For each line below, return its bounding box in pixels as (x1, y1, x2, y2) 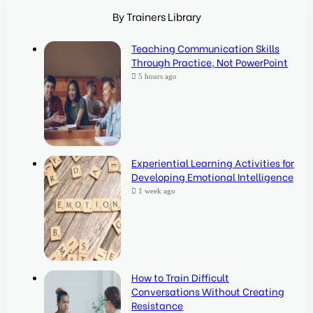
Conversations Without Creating (131, 284, 284, 299)
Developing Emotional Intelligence (131, 169, 293, 184)
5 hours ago (138, 72, 177, 81)
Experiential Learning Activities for (131, 155, 294, 170)
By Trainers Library (112, 8, 201, 24)
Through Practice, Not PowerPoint (131, 54, 288, 70)
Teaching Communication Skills (131, 41, 279, 56)
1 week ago (138, 187, 175, 196)
